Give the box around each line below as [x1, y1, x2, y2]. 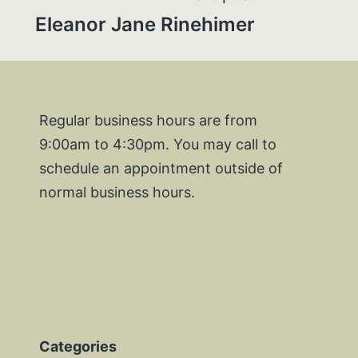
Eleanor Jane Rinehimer [35, 12, 255, 36]
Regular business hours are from [39, 111, 257, 129]
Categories [39, 337, 117, 355]
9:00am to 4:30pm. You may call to [39, 135, 276, 153]
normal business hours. [39, 183, 195, 201]
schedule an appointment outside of [39, 159, 283, 177]
